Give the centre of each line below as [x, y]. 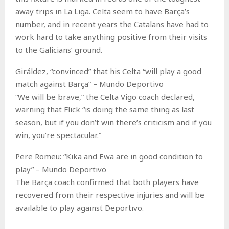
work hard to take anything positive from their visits [111, 37]
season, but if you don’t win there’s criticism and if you [113, 122]
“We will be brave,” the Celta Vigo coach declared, [105, 96]
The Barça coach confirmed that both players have [107, 182]
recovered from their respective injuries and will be [110, 194]
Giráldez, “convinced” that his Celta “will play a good [108, 71]
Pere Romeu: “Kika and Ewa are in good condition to [109, 156]
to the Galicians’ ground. [59, 49]
